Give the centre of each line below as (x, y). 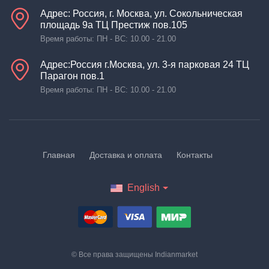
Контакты (194, 155)
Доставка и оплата (125, 155)
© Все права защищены (113, 255)
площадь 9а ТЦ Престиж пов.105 (114, 25)
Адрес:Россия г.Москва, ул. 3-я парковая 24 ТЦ (145, 64)
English (144, 187)
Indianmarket (176, 255)
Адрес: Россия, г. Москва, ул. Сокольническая (141, 13)
